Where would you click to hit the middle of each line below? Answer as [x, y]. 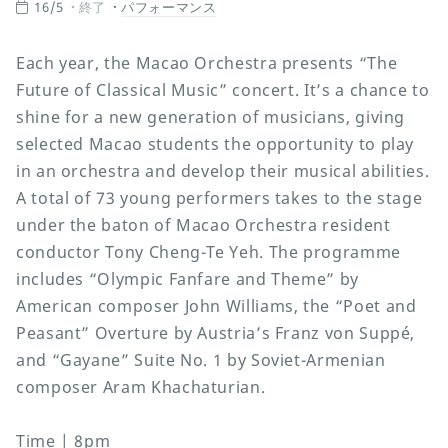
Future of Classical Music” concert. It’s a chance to [223, 90]
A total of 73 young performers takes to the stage [219, 198]
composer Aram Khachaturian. [141, 387]
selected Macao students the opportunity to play [215, 144]
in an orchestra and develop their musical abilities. [223, 171]
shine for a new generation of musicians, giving [211, 117]
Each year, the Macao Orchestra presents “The [207, 63]
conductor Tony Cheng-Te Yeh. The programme [208, 252]
